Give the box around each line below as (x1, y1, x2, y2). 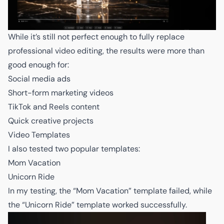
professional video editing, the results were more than (8, 45, 204, 56)
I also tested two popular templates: (8, 143, 140, 154)
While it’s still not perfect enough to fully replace (8, 31, 184, 42)
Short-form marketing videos (8, 87, 113, 98)
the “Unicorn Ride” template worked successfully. (8, 199, 187, 210)
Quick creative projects (8, 115, 93, 126)
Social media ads (8, 73, 70, 84)
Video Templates (8, 129, 70, 140)
